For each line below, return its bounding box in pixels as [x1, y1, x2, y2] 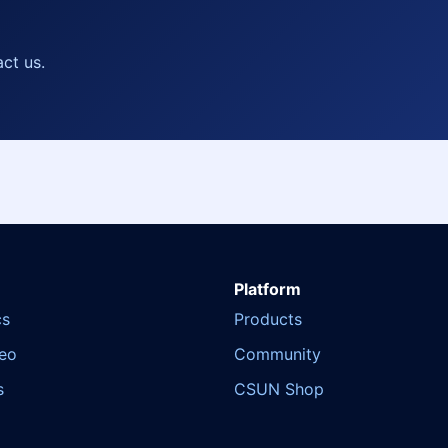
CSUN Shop [234, 379, 324, 399]
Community [234, 344, 321, 364]
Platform [234, 279, 301, 299]
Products [234, 309, 302, 329]
